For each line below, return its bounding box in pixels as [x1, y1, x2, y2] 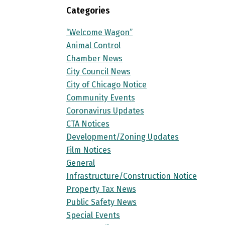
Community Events [66, 93, 135, 102]
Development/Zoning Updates [66, 132, 179, 142]
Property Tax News [66, 184, 136, 194]
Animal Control [66, 41, 121, 50]
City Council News [66, 67, 131, 76]
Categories [66, 5, 110, 16]
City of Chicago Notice [66, 80, 147, 89]
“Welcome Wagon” [66, 28, 133, 37]
